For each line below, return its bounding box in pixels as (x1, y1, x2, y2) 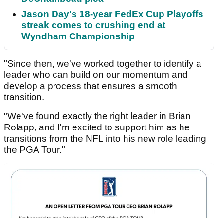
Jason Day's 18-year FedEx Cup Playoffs (21, 9, 203, 19)
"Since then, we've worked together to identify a (4, 58, 201, 69)
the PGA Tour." (4, 145, 65, 155)
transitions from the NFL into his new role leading (4, 133, 206, 144)
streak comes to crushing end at (21, 20, 165, 31)
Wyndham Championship (21, 31, 135, 42)
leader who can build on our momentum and (4, 70, 188, 80)
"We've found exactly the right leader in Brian (4, 111, 191, 122)
